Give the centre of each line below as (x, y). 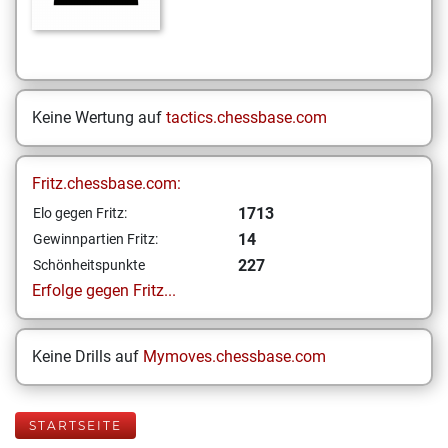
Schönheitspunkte (89, 265)
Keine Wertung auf (99, 117)
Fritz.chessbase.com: (106, 183)
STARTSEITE (75, 425)
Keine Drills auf (87, 356)
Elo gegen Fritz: (80, 213)
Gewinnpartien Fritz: (95, 239)
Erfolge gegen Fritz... (104, 290)
